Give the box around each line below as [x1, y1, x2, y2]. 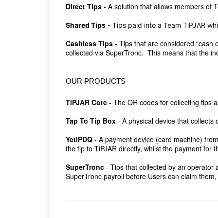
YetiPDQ [66, 134, 92, 144]
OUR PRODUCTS [66, 77, 126, 85]
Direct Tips [66, 1, 102, 11]
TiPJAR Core [66, 97, 107, 107]
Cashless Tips [66, 38, 113, 48]
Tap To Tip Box [66, 116, 116, 126]
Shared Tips [66, 21, 106, 29]
